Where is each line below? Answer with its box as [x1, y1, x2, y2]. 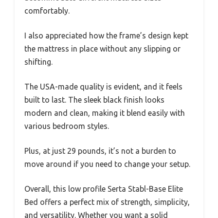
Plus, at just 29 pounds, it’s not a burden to [24, 146, 176, 155]
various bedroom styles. [24, 121, 109, 130]
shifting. [24, 57, 53, 66]
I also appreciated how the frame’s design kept [24, 31, 188, 40]
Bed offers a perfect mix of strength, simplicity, [24, 197, 190, 206]
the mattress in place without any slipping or [24, 44, 181, 53]
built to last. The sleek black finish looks [24, 95, 164, 104]
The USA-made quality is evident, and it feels [24, 82, 182, 91]
